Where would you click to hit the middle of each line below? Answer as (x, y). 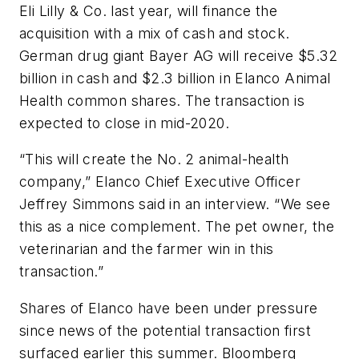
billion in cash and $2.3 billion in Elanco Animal (175, 78)
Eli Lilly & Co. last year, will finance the (149, 10)
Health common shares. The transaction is (162, 100)
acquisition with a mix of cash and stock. (155, 33)
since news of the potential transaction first (165, 330)
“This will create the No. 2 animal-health (154, 159)
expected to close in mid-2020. (124, 123)
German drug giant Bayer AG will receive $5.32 (178, 55)
